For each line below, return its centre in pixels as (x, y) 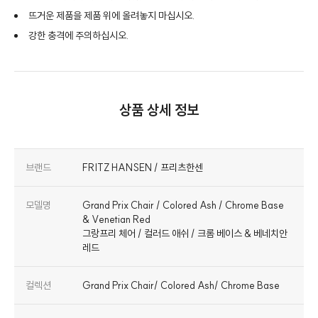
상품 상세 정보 (159, 109)
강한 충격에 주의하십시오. (78, 35)
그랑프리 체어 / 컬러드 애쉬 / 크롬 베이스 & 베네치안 (185, 233)
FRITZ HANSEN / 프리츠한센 (143, 167)
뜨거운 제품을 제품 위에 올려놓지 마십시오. (111, 15)
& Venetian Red (116, 219)
